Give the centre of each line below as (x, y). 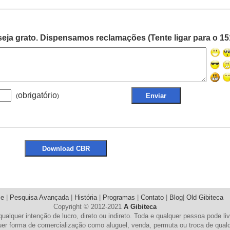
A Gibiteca (140, 207)
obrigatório (37, 95)
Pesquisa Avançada (39, 197)
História (85, 197)
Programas (119, 197)
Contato (152, 197)
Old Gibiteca (205, 197)
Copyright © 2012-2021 (88, 207)
